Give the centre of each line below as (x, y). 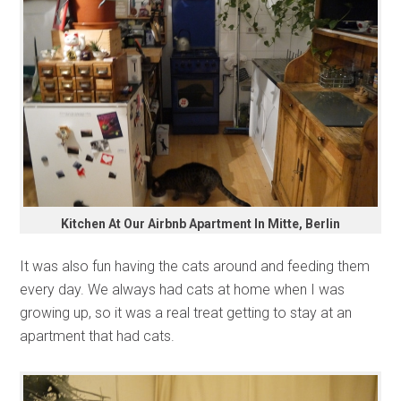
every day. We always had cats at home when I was (183, 290)
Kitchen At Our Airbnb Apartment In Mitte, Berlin (200, 224)
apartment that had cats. (98, 337)
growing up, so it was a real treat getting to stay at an (186, 313)
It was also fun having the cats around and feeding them (195, 267)
